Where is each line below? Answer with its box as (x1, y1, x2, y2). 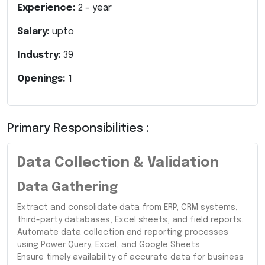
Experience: (17, 2, 78, 13)
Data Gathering (17, 180, 118, 194)
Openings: (17, 73, 68, 84)
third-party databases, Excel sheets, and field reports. (17, 215, 243, 224)
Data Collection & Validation (17, 155, 219, 170)
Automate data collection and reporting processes (17, 228, 228, 237)
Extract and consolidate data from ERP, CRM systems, (17, 203, 238, 212)
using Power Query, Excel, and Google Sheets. (17, 240, 202, 249)
